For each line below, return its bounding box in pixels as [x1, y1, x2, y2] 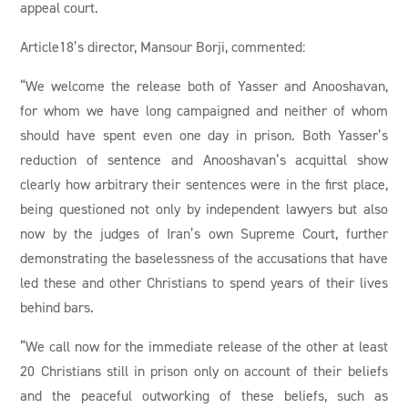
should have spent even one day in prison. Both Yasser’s [20, 125, 388, 144]
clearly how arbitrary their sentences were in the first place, [20, 174, 388, 193]
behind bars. [20, 297, 95, 316]
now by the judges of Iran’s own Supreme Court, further [20, 223, 388, 242]
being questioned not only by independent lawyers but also [20, 199, 388, 218]
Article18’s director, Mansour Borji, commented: [20, 36, 306, 56]
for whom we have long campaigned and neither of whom [20, 100, 388, 119]
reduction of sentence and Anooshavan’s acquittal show [20, 149, 388, 168]
